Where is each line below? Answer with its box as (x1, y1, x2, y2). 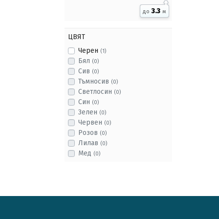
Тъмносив (78, 77, 111, 86)
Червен (78, 118, 104, 127)
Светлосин (78, 88, 114, 96)
